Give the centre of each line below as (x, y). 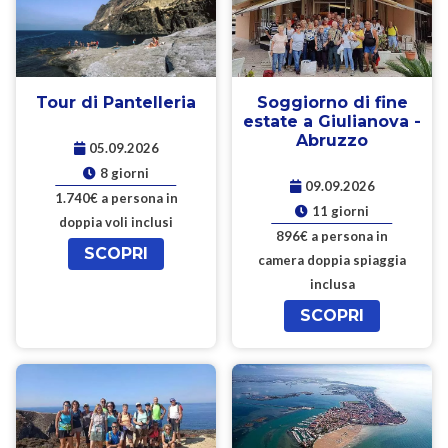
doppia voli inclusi (116, 221)
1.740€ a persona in (116, 197)
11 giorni (340, 210)
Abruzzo (332, 140)
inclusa (332, 283)
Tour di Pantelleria (116, 102)
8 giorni (124, 172)
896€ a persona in (332, 235)
